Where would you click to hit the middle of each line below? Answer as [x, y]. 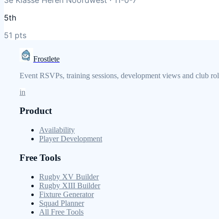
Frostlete [46, 59]
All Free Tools [61, 212]
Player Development [71, 139]
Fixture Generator [66, 194]
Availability [57, 130]
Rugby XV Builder [69, 176]
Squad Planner [62, 203]
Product [36, 111]
